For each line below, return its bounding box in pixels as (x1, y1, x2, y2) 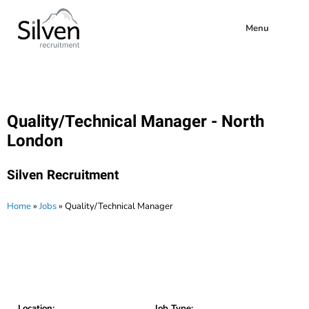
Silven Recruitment (7, 167, 119, 183)
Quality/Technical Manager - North (7, 112, 264, 132)
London (7, 131, 63, 151)
